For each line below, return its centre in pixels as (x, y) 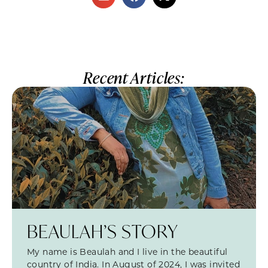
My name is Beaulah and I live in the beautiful (127, 252)
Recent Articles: (134, 78)
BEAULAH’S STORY (103, 232)
